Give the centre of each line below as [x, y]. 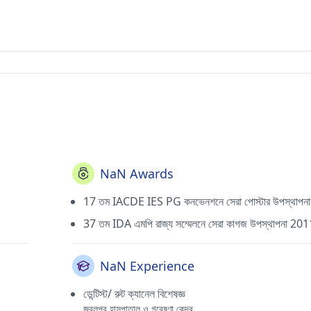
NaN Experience [147, 266]
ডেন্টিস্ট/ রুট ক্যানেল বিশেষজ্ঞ [134, 294]
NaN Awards [137, 174]
